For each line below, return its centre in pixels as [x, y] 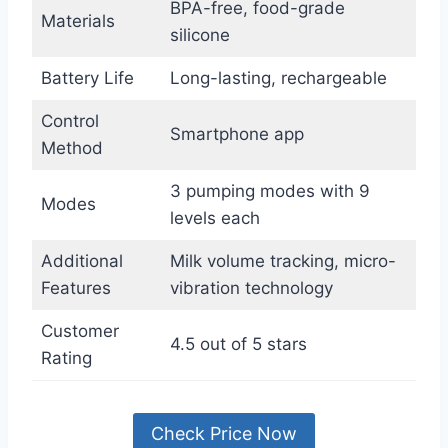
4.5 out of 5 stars [238, 343]
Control [69, 120]
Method [71, 147]
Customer [79, 330]
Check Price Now [224, 433]
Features [75, 287]
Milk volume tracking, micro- [282, 260]
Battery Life [87, 77]
